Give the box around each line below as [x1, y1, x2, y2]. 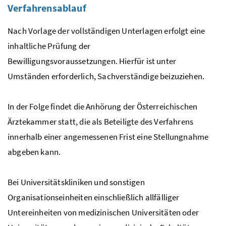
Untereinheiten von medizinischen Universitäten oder [8, 206, 199, 218]
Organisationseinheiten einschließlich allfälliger [8, 191, 180, 203]
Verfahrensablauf [8, 1, 86, 14]
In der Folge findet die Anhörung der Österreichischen [8, 100, 198, 112]
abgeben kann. [8, 146, 61, 157]
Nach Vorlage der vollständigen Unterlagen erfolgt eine [8, 25, 205, 36]
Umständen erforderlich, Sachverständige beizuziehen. [8, 70, 205, 82]
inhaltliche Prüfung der [8, 40, 91, 51]
